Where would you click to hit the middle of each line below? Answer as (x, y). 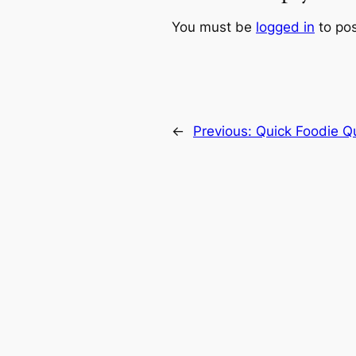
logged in (285, 27)
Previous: (224, 132)
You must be (214, 27)
